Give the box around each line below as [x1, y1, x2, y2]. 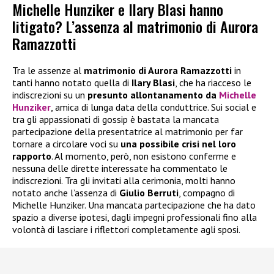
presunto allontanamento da [87, 88, 219, 101]
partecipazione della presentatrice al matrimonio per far [12, 125, 243, 138]
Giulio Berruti [119, 186, 179, 199]
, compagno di [179, 186, 235, 199]
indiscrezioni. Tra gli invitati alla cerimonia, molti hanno [12, 174, 235, 187]
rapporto [12, 149, 51, 162]
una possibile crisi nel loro [120, 137, 236, 150]
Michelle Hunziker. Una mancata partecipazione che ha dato [12, 198, 256, 211]
